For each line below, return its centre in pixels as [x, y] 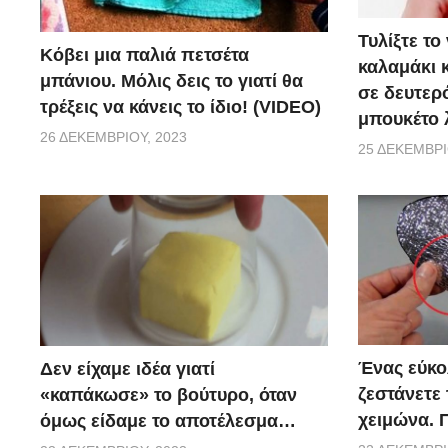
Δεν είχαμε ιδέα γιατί [127, 368]
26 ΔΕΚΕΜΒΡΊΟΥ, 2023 [113, 137]
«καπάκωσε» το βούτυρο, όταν [168, 394]
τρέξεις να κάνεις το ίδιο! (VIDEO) [180, 107]
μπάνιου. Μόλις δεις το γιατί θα [171, 81]
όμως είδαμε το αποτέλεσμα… [168, 420]
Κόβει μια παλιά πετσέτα [144, 55]
